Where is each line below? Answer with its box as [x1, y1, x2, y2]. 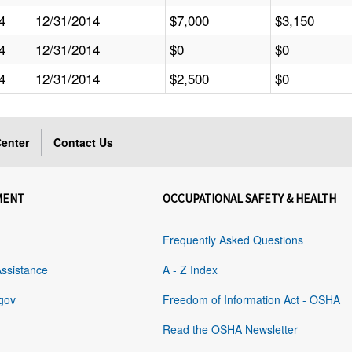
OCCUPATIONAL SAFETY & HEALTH [163, 191, 337, 207]
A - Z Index [163, 262, 218, 278]
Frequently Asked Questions [163, 232, 304, 248]
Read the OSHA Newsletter [163, 321, 299, 338]
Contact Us [53, 134, 114, 151]
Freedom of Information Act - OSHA [163, 291, 341, 308]
